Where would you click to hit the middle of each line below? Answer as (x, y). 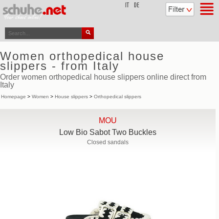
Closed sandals (108, 142)
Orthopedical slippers (118, 97)
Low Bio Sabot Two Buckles (108, 132)
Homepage (13, 97)
